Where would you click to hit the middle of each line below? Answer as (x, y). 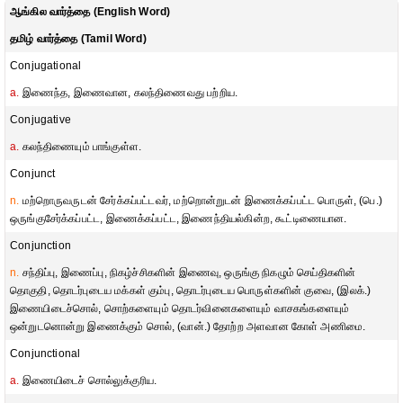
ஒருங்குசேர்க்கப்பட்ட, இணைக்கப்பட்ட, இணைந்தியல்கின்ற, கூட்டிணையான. (179, 219)
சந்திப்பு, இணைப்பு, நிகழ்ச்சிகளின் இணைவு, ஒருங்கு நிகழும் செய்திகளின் (188, 273)
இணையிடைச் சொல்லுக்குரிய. (88, 381)
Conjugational (46, 66)
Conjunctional (45, 354)
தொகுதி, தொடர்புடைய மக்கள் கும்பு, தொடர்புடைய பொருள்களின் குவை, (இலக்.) (191, 291)
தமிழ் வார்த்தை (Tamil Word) (78, 39)
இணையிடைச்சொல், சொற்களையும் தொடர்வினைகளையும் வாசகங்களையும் (180, 309)
